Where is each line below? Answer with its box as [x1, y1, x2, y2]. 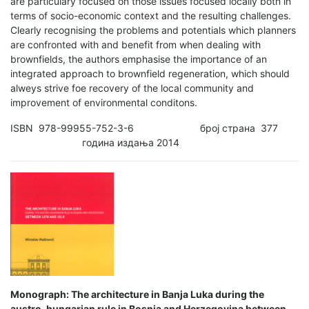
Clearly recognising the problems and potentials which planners [10, 23, 296, 36]
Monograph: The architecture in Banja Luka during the [10, 288, 264, 300]
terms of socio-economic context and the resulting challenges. [10, 9, 291, 21]
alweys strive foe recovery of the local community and [10, 81, 254, 94]
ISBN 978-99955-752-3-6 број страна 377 [10, 121, 295, 134]
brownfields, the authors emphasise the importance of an [10, 52, 267, 65]
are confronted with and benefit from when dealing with [10, 38, 261, 50]
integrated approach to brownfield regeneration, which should [10, 67, 290, 79]
